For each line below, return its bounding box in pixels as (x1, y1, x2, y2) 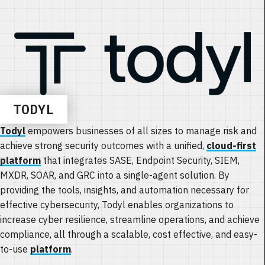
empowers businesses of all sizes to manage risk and (25, 124, 257, 137)
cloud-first (206, 139, 256, 151)
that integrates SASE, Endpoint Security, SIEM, (41, 154, 240, 166)
